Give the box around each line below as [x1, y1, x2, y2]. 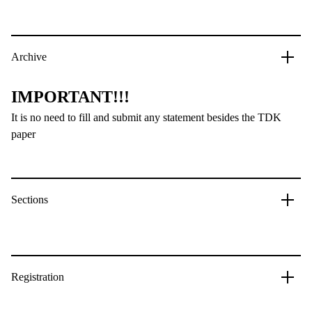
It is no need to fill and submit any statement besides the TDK [11, 111, 281, 123]
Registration [11, 271, 64, 283]
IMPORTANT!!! [11, 88, 130, 106]
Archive [11, 51, 47, 63]
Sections [11, 194, 48, 205]
